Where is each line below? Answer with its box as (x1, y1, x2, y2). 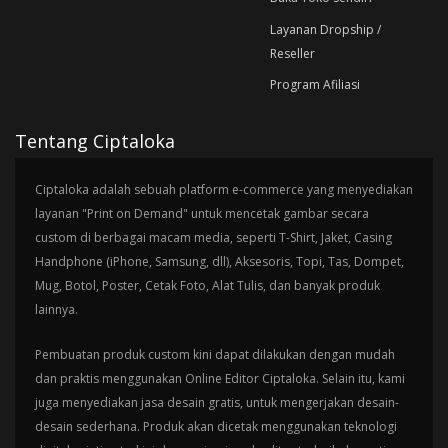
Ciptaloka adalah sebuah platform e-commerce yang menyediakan (35, 181, 413, 199)
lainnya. (35, 301, 78, 319)
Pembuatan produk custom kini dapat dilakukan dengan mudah (35, 346, 395, 364)
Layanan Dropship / (269, 20, 381, 38)
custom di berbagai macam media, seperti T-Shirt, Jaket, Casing (35, 229, 392, 247)
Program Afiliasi (269, 75, 360, 93)
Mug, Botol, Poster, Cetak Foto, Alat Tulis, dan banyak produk (35, 277, 380, 295)
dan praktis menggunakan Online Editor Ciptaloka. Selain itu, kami (35, 370, 405, 388)
